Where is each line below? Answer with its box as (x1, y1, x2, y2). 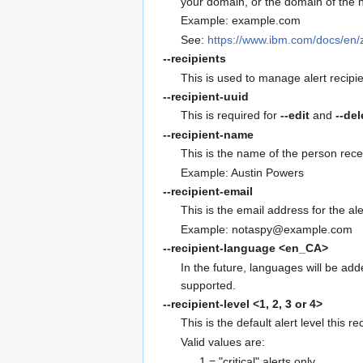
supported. (181, 278, 237, 292)
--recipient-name (163, 127, 254, 141)
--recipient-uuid (163, 90, 249, 103)
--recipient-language (163, 241, 275, 255)
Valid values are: (181, 335, 266, 348)
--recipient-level (163, 297, 250, 310)
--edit (280, 109, 310, 122)
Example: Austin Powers (181, 165, 305, 179)
